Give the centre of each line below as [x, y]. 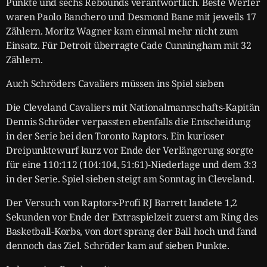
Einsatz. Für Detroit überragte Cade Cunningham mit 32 [129, 45]
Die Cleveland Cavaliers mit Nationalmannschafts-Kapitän [133, 107]
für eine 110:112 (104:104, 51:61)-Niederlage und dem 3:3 [131, 164]
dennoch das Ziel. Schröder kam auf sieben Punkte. [118, 245]
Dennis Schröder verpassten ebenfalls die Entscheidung [128, 121]
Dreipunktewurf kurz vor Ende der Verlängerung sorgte [130, 150]
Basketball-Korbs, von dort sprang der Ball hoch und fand [131, 231]
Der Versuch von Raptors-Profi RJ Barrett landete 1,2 [122, 202]
